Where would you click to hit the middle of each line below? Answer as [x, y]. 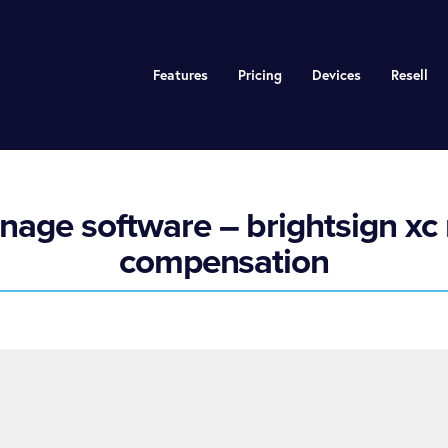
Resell [409, 75]
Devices [336, 75]
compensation [224, 261]
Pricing [259, 75]
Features [180, 75]
